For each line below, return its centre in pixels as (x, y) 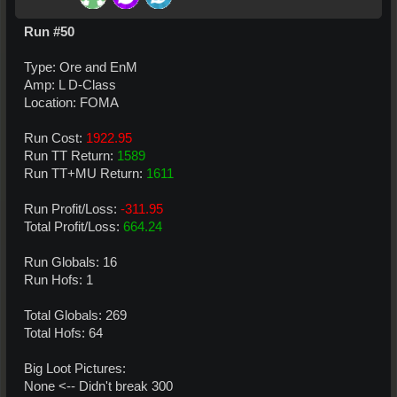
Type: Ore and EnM (81, 67)
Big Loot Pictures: (75, 368)
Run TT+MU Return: (85, 173)
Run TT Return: (70, 156)
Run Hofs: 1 (58, 280)
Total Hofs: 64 (63, 333)
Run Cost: (55, 138)
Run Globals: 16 (70, 262)
